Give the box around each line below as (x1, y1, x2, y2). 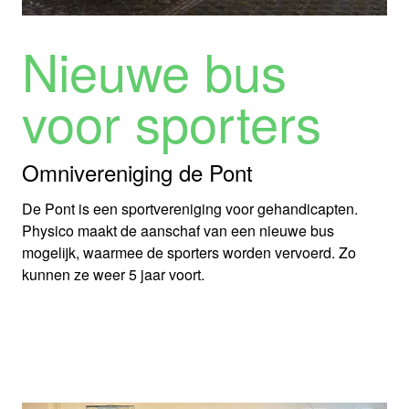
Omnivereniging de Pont (22, 156, 253, 188)
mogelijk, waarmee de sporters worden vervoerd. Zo (22, 242, 356, 263)
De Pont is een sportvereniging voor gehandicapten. (22, 198, 358, 219)
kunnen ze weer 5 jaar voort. (22, 264, 204, 285)
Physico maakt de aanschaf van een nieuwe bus (22, 220, 334, 241)
